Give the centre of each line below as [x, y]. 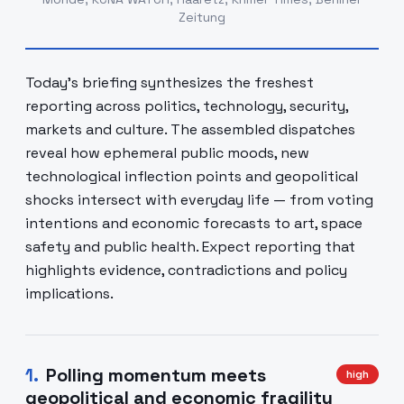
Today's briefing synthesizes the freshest [170, 83]
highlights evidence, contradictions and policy [186, 270]
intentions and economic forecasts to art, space [194, 223]
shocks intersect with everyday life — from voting [199, 200]
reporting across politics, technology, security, [187, 106]
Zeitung [202, 17]
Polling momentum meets [156, 375]
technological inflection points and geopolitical [192, 176]
